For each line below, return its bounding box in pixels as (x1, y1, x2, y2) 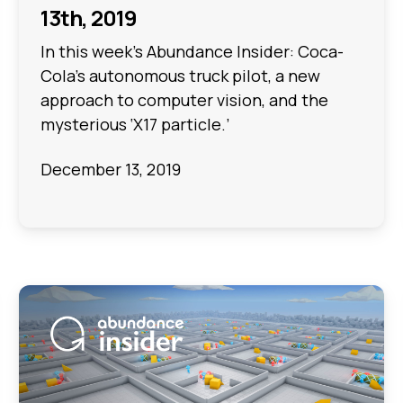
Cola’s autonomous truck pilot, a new (40, 65, 321, 87)
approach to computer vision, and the (40, 89, 329, 112)
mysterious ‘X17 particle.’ (40, 113, 230, 136)
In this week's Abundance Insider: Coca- (40, 40, 345, 63)
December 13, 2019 (40, 157, 182, 180)
